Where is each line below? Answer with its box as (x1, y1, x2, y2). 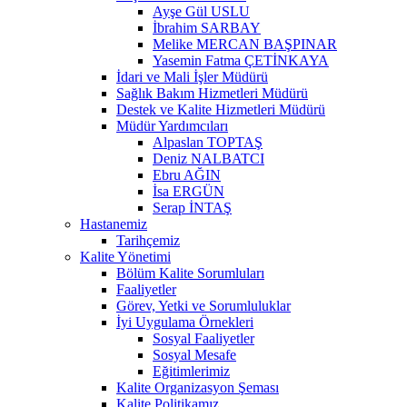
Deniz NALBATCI (153, 150, 264, 166)
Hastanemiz (80, 215, 147, 232)
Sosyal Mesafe (153, 346, 236, 362)
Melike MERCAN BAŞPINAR (153, 35, 337, 52)
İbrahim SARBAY (153, 19, 261, 35)
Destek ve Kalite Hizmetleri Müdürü (116, 101, 325, 117)
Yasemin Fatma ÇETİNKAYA (153, 52, 329, 68)
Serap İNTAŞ (153, 199, 232, 215)
